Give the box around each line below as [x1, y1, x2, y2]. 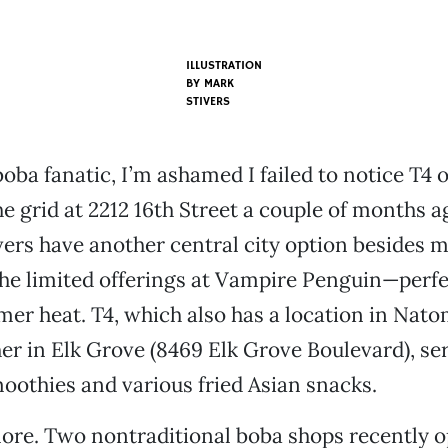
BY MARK [185, 76, 234, 91]
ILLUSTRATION [185, 58, 262, 73]
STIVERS [185, 94, 230, 109]
